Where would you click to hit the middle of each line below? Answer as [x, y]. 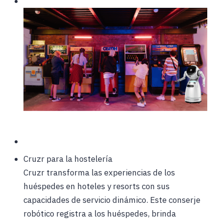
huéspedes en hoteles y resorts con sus [97, 186]
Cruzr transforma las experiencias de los [99, 173]
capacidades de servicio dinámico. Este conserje [112, 200]
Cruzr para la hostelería [68, 159]
